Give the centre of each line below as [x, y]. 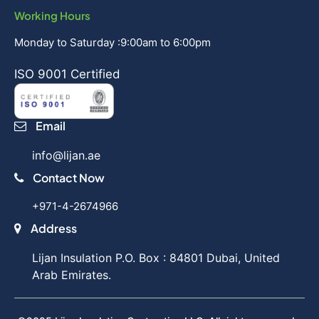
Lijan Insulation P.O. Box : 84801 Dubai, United [156, 258]
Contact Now [68, 178]
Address [53, 229]
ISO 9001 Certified [67, 74]
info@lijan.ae [66, 156]
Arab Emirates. [72, 275]
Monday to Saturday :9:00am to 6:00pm [113, 42]
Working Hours [52, 15]
